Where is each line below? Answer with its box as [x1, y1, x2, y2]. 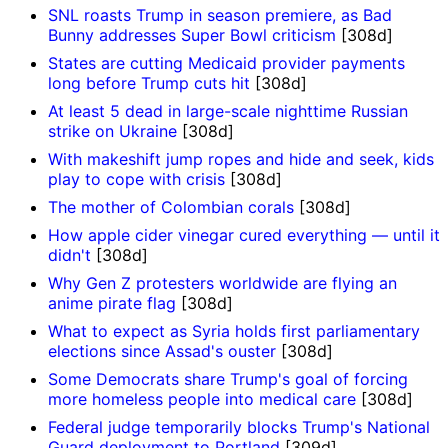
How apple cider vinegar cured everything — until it [48, 225, 440, 246]
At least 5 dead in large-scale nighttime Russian [48, 101, 408, 122]
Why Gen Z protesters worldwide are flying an [48, 273, 397, 294]
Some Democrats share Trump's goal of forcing [48, 369, 408, 390]
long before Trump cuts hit [48, 73, 250, 94]
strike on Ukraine [48, 121, 177, 142]
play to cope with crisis [48, 169, 225, 190]
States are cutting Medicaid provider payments [48, 53, 405, 74]
